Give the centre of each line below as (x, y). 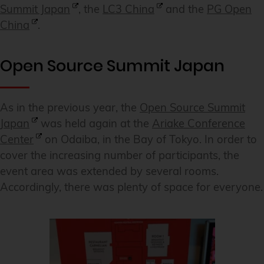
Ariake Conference (199, 124)
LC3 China (128, 9)
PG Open (229, 9)
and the (185, 9)
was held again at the (95, 124)
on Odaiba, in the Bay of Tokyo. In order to (149, 140)
